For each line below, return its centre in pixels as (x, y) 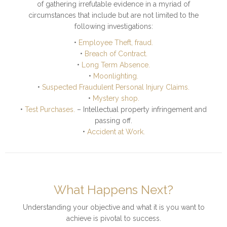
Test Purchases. (50, 110)
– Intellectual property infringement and (141, 110)
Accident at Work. (116, 132)
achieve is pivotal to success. (113, 219)
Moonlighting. (116, 76)
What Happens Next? (113, 190)
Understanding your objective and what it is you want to (113, 207)
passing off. (113, 121)
